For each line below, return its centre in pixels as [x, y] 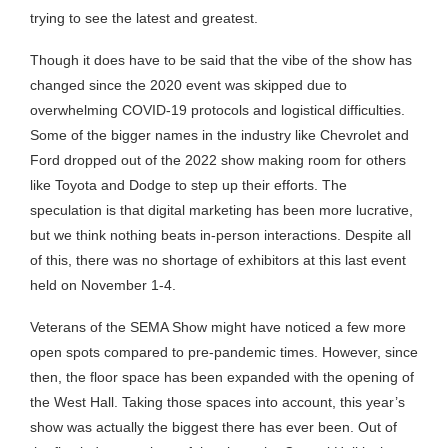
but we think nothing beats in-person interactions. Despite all [220, 234]
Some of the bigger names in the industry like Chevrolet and [219, 134]
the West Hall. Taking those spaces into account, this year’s [217, 401]
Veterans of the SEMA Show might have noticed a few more [218, 326]
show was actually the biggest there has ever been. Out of [213, 426]
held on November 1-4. [103, 284]
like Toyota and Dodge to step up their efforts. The [188, 184]
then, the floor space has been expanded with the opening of [222, 376]
